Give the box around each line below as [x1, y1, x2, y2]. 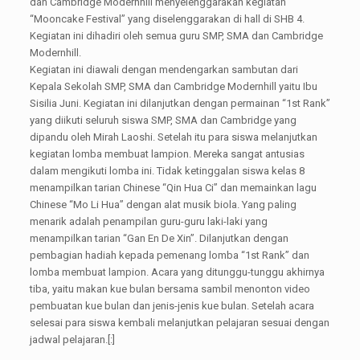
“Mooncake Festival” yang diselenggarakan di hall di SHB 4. [29, 13, 305, 25]
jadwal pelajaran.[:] [29, 333, 115, 346]
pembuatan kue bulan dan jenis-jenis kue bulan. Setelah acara [29, 300, 314, 312]
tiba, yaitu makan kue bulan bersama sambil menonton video [29, 283, 310, 295]
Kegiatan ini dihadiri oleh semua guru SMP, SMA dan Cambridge [29, 30, 323, 42]
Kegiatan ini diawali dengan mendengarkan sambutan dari [29, 63, 298, 76]
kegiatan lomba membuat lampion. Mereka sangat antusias [29, 148, 305, 160]
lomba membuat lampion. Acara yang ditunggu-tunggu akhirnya [29, 266, 325, 278]
